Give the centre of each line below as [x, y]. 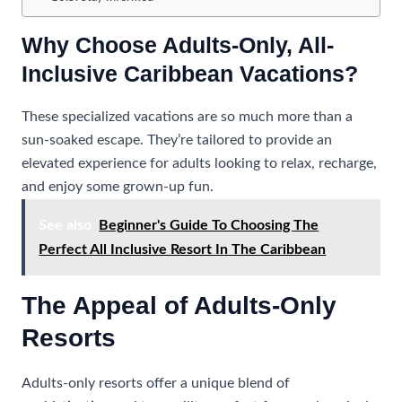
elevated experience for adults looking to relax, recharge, [199, 164]
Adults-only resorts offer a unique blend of [155, 383]
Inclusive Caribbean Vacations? [189, 74]
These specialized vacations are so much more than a [187, 118]
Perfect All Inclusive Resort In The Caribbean [183, 249]
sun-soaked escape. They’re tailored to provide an [176, 141]
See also [66, 225]
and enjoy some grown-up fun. [117, 188]
